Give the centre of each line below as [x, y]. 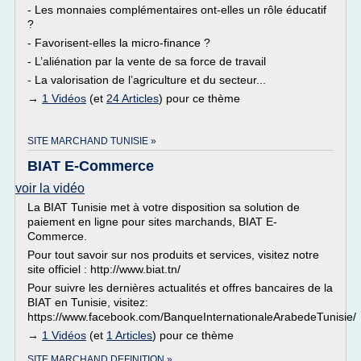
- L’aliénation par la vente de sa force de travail [147, 61]
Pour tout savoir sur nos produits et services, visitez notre [173, 255]
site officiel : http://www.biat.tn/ [104, 269]
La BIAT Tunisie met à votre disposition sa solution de [164, 207]
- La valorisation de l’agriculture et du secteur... [147, 80]
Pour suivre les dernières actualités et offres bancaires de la [180, 288]
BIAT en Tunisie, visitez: [88, 302]
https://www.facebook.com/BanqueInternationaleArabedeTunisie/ [192, 317]
